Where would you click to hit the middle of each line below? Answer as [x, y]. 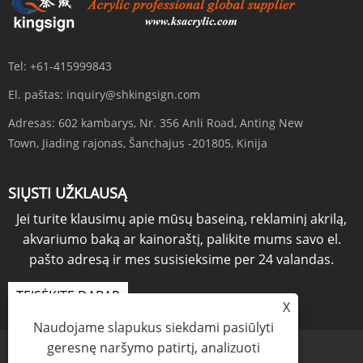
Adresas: [32, 122]
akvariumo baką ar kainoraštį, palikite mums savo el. [181, 239]
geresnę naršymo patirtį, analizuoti [153, 348]
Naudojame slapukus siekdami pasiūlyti [153, 327]
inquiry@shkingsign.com [133, 94]
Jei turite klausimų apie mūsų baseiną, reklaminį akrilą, [181, 218]
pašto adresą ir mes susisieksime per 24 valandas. [181, 259]
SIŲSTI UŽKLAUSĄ [67, 192]
